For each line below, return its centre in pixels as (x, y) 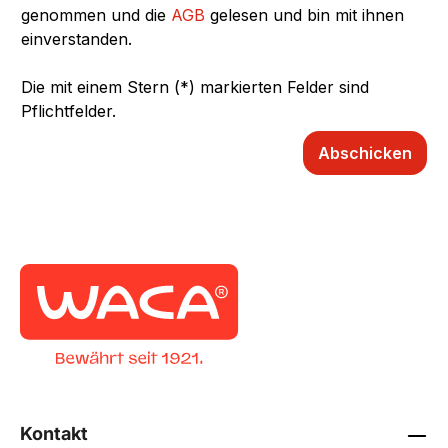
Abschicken (365, 152)
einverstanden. (76, 38)
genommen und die (96, 14)
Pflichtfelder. (68, 110)
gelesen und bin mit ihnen (304, 14)
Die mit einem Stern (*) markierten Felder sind (195, 86)
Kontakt (54, 434)
